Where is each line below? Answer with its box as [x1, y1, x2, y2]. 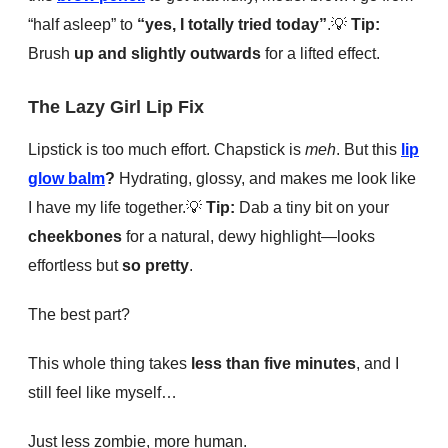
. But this [336, 140, 401, 158]
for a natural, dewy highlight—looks [122, 227, 375, 245]
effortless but [28, 256, 122, 274]
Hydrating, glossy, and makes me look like [115, 169, 416, 187]
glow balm [28, 169, 105, 187]
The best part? [28, 305, 130, 323]
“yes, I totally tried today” [137, 15, 327, 33]
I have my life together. [28, 198, 186, 216]
